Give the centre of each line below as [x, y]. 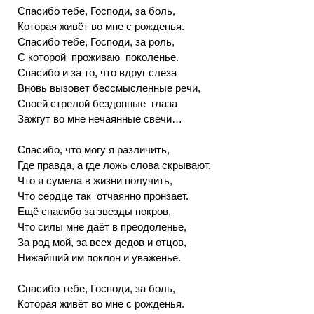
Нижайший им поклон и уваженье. [99, 258]
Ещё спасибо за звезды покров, [94, 211]
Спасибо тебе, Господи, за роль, [96, 42]
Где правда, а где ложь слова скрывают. [117, 165]
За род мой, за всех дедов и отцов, [102, 242]
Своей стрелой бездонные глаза [97, 103]
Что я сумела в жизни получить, [95, 180]
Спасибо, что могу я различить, [94, 150]
